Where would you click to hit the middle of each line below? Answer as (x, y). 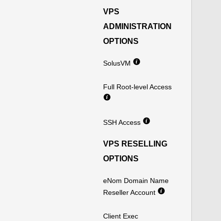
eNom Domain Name (136, 181)
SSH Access (123, 122)
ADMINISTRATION (137, 26)
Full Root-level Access (137, 87)
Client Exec (121, 216)
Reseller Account (130, 192)
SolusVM (118, 63)
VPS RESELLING (135, 144)
